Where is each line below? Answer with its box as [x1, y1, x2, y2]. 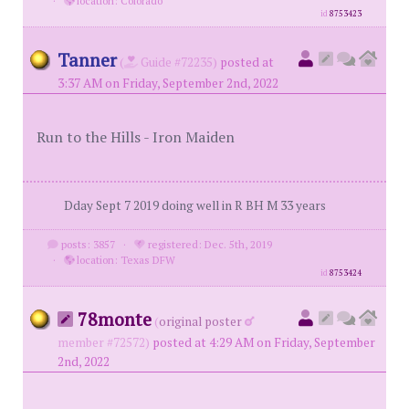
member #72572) [58, 334, 150, 351]
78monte [73, 307, 152, 331]
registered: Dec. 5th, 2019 [144, 237, 272, 251]
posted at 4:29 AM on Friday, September [152, 334, 375, 351]
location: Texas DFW [73, 253, 175, 267]
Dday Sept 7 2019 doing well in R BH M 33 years [64, 197, 326, 214]
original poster [159, 313, 242, 330]
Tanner [58, 47, 117, 72]
